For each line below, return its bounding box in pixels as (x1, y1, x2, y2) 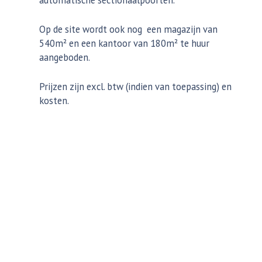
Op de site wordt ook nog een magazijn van (39, 23, 218, 36)
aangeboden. (39, 51, 91, 64)
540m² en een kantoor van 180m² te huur (39, 37, 210, 50)
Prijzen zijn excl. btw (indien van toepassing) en (39, 80, 232, 94)
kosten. (39, 94, 70, 108)
